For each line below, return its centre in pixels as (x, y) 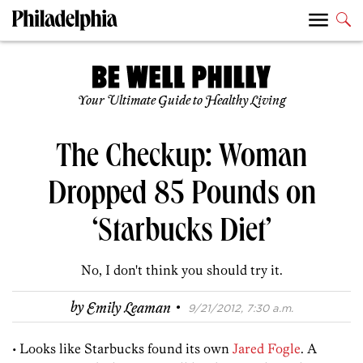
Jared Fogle (267, 349)
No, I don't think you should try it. (181, 270)
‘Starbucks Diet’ (181, 235)
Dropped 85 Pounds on (181, 197)
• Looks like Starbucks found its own (122, 349)
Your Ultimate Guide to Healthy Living (181, 101)
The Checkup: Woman (181, 160)
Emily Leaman (128, 308)
